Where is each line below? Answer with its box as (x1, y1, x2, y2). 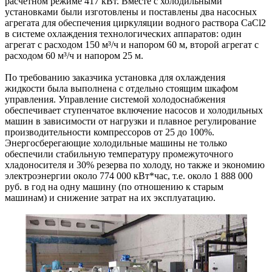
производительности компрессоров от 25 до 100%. (5, 126, 214, 137)
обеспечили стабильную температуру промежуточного (5, 148, 233, 159)
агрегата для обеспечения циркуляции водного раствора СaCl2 (5, 17, 266, 28)
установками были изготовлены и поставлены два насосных (5, 6, 257, 17)
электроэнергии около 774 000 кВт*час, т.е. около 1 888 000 (5, 170, 253, 181)
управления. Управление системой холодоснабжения (5, 93, 225, 104)
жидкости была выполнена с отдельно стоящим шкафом (5, 83, 238, 93)
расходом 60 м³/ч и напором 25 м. (5, 50, 143, 61)
